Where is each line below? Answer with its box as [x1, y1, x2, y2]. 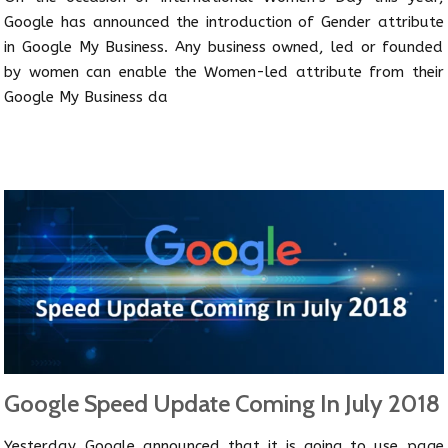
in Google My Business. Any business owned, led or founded [4, 38, 444, 57]
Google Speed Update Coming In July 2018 [4, 389, 441, 419]
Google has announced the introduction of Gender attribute [4, 13, 444, 32]
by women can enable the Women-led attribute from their [4, 63, 444, 82]
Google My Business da [4, 88, 169, 107]
